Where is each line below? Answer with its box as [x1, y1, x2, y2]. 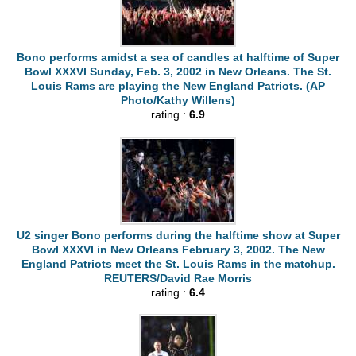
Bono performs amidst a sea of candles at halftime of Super [17, 50, 339, 64]
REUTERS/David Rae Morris [104, 271, 252, 284]
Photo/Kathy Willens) [121, 93, 235, 106]
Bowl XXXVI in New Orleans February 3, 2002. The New [31, 242, 325, 256]
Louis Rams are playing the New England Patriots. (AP [31, 79, 325, 92]
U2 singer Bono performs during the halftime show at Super [16, 228, 340, 242]
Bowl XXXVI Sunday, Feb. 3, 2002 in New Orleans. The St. [25, 64, 331, 78]
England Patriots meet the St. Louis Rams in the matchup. [21, 257, 335, 270]
